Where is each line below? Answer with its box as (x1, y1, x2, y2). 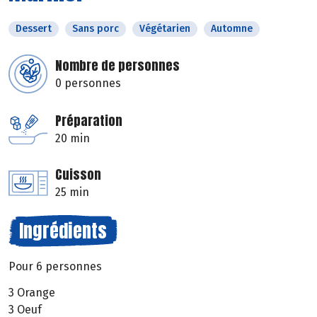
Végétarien (139, 23, 190, 35)
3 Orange (8, 286, 55, 300)
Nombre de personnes (55, 56, 180, 76)
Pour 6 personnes (8, 260, 102, 274)
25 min (55, 185, 89, 200)
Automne (211, 23, 253, 35)
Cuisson (55, 165, 101, 185)
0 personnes (55, 76, 121, 91)
